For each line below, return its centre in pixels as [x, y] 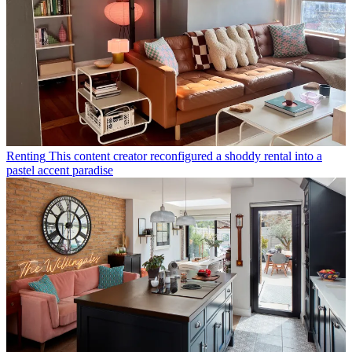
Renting [26, 156]
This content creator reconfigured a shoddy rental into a [185, 156]
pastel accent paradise [60, 170]
